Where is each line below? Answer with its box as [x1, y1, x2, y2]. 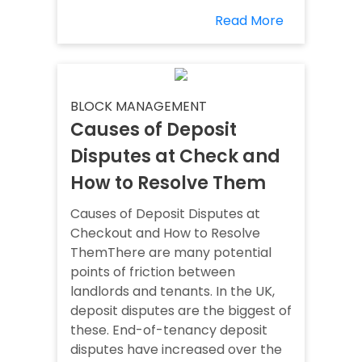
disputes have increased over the [70, 340, 282, 360]
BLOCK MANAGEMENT [70, 97, 207, 116]
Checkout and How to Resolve [70, 224, 260, 243]
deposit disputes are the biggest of [70, 301, 292, 321]
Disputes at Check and [70, 144, 280, 170]
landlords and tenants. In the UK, [70, 282, 275, 301]
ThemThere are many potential [70, 243, 271, 263]
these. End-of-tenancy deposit [70, 321, 267, 340]
